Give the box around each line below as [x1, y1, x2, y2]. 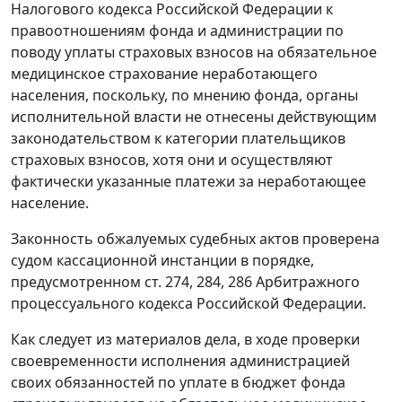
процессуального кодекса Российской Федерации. [11, 293, 366, 314]
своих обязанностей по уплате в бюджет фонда [11, 372, 345, 393]
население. [11, 193, 89, 214]
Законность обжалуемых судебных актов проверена [11, 229, 380, 249]
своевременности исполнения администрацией [11, 351, 350, 371]
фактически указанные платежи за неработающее [11, 171, 366, 192]
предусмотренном [11, 272, 144, 293]
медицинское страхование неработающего [11, 64, 318, 84]
